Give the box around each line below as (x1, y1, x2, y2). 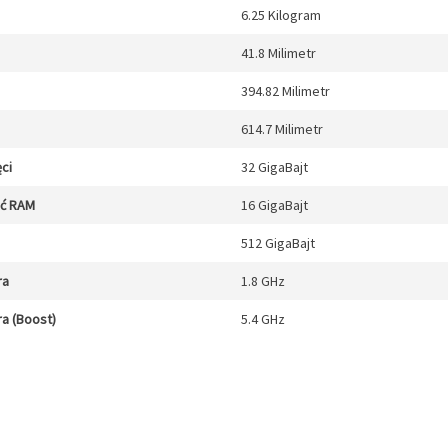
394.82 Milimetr (241, 82, 330, 100)
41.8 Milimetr (241, 44, 316, 62)
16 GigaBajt (241, 196, 308, 214)
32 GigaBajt (241, 158, 308, 176)
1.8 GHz (241, 272, 285, 290)
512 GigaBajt (241, 234, 315, 252)
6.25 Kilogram (241, 6, 321, 24)
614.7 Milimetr (241, 120, 323, 138)
